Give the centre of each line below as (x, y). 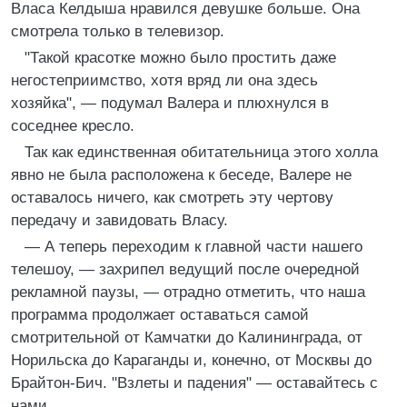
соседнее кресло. (73, 126)
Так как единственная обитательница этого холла (201, 152)
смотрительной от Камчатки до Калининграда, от (187, 338)
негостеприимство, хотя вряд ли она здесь (164, 80)
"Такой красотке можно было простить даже (180, 58)
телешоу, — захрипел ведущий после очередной (185, 269)
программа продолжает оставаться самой (160, 315)
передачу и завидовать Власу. (119, 220)
